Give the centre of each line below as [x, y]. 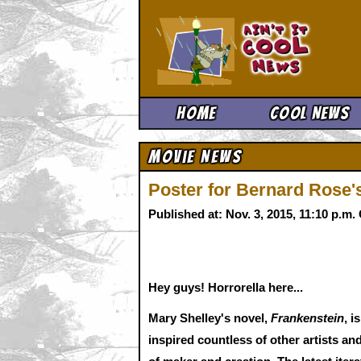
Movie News [195, 157]
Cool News [309, 113]
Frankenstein [307, 317]
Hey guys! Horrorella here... [226, 287]
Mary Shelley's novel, [210, 317]
